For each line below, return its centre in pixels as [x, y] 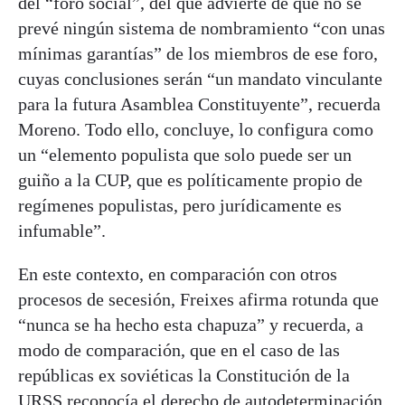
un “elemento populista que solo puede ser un [185, 155]
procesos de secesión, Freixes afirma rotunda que [198, 300]
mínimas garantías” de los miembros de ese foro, [198, 54]
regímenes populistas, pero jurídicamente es [180, 206]
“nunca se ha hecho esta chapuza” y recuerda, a [191, 325]
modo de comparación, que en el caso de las [179, 350]
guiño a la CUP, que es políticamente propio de [190, 180]
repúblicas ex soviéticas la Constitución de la [184, 376]
